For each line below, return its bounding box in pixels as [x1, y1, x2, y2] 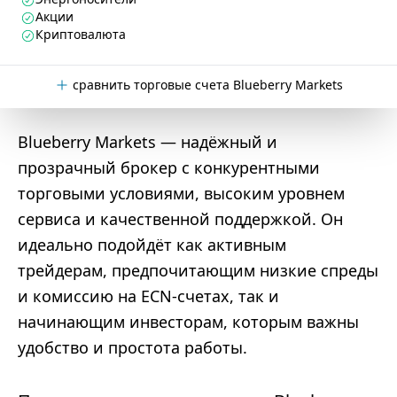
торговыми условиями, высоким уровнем [18, 183, 345, 204]
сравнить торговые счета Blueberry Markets [72, 76, 343, 93]
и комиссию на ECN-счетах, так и [18, 285, 279, 307]
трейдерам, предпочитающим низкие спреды [18, 260, 378, 281]
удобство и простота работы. [18, 337, 247, 358]
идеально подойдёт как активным [18, 234, 286, 255]
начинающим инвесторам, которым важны [18, 311, 359, 332]
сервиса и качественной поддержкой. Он [18, 208, 343, 230]
